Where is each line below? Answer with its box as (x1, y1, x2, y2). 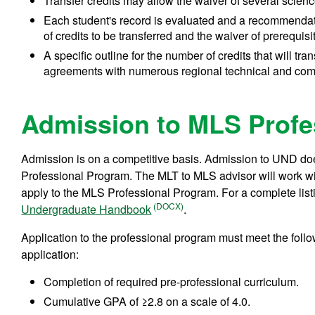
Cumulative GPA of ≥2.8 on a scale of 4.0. (44, 292, 251, 309)
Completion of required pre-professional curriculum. (44, 273, 300, 290)
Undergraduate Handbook (21, 200, 152, 217)
